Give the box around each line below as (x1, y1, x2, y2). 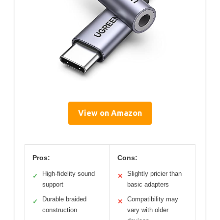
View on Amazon (78, 109, 142, 118)
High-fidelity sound (42, 170, 95, 178)
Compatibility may (127, 195, 178, 203)
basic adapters (127, 181, 169, 189)
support (42, 181, 63, 189)
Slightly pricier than (127, 170, 182, 178)
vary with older (127, 206, 168, 214)
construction (42, 206, 77, 214)
